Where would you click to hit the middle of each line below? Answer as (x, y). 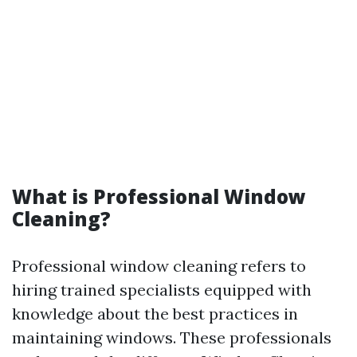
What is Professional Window (159, 196)
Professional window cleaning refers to (159, 266)
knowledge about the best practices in (155, 314)
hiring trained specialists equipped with (162, 290)
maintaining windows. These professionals (172, 337)
